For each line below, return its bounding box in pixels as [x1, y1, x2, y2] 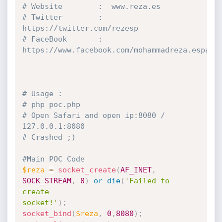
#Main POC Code [22, 155, 85, 164]
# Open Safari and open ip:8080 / [22, 111, 165, 120]
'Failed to [124, 176, 169, 185]
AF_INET [120, 166, 152, 174]
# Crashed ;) [22, 133, 76, 142]
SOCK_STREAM [22, 176, 71, 185]
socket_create [57, 166, 116, 174]
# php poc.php [22, 100, 80, 109]
